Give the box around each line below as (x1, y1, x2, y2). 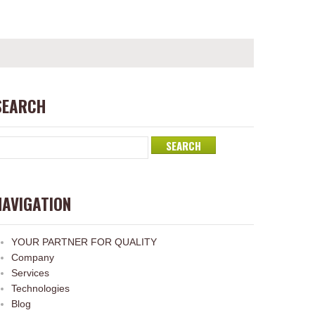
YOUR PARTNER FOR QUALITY (11, 236, 157, 247)
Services (11, 267, 49, 278)
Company (11, 252, 54, 263)
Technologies (11, 283, 70, 294)
